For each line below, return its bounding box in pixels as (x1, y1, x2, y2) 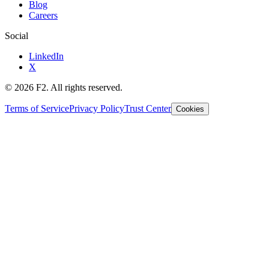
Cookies (176, 104, 204, 113)
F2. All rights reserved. (34, 82, 122, 92)
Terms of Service (5, 103, 69, 113)
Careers (29, 10, 58, 20)
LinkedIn (29, 50, 64, 61)
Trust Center (124, 103, 171, 113)
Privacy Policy (69, 103, 124, 113)
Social (5, 30, 28, 41)
